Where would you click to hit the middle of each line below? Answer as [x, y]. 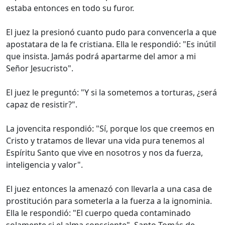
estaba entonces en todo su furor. [70, 8]
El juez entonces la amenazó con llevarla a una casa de [109, 189]
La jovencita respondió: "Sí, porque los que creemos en [110, 129]
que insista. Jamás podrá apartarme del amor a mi [101, 57]
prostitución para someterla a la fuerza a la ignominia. [109, 201]
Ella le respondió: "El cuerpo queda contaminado [98, 213]
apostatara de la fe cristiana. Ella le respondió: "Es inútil [111, 44]
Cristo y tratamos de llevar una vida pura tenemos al [105, 141]
